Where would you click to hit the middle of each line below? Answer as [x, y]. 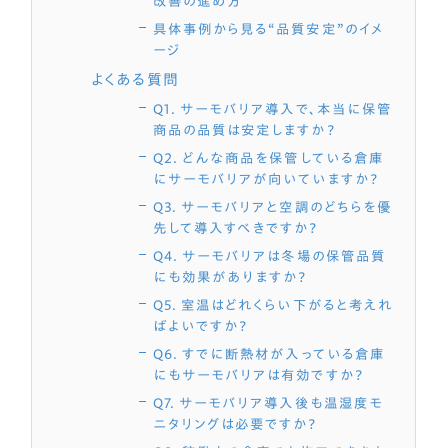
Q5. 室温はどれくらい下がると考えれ [273, 304]
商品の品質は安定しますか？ [244, 129]
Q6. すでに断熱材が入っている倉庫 [269, 353]
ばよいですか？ [201, 325]
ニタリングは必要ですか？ [235, 423]
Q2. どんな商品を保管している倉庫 [268, 157]
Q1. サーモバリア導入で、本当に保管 [272, 108]
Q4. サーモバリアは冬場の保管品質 [269, 255]
